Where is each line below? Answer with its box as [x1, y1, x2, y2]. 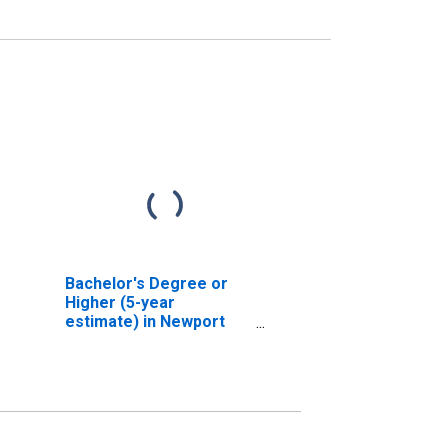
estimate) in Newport [64, 311, 225, 331]
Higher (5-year [64, 292, 175, 312]
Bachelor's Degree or [64, 273, 228, 293]
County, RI [64, 330, 139, 350]
